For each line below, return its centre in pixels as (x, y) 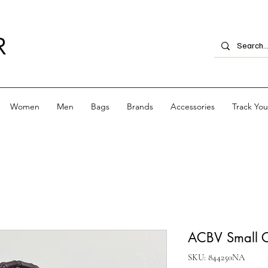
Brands (140, 106)
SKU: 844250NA (216, 257)
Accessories (192, 106)
